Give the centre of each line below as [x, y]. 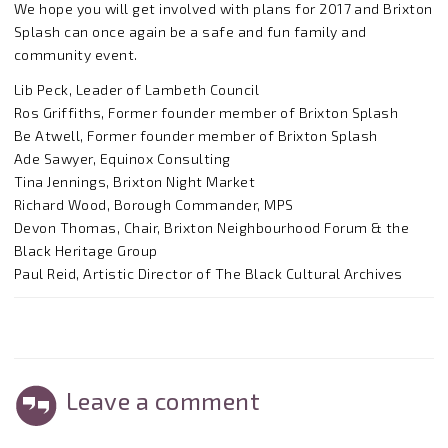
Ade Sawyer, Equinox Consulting [122, 158]
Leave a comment [163, 400]
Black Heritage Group [86, 250]
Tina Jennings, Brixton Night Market [135, 181]
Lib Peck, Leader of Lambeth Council [137, 89]
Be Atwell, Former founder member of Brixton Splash [196, 135]
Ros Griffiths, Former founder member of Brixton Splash [206, 112]
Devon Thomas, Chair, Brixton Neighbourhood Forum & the [212, 227]
